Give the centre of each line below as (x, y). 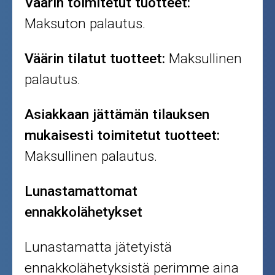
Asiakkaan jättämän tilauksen (117, 114)
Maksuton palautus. (85, 23)
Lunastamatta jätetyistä (99, 247)
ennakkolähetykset (84, 212)
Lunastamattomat (81, 191)
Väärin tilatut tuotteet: (95, 58)
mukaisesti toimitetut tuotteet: (122, 135)
